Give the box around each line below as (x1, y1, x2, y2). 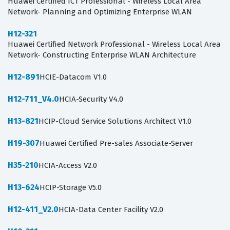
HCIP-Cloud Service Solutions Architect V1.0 (39, 117, 191, 126)
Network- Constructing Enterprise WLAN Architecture (8, 50, 196, 60)
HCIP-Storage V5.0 (40, 183, 102, 193)
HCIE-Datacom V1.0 (40, 72, 107, 82)
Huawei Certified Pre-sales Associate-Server (40, 139, 193, 148)
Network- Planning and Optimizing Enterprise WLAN (8, 7, 192, 17)
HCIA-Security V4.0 (59, 94, 123, 104)
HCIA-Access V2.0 (39, 161, 97, 170)
